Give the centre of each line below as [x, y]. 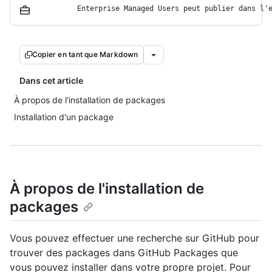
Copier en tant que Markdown [85, 54]
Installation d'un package [64, 117]
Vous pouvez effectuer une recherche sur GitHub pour [134, 238]
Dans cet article [51, 80]
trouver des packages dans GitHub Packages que [124, 253]
